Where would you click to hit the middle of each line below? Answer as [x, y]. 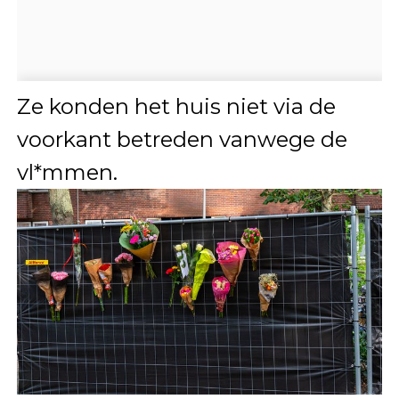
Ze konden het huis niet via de [176, 106]
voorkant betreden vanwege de [182, 139]
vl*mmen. [67, 172]
